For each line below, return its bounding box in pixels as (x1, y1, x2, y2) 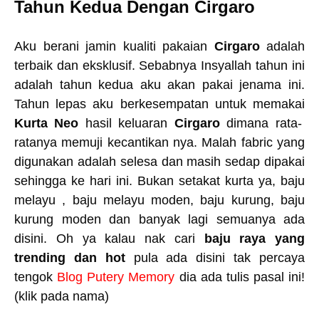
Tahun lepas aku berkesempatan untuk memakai (14, 97, 305, 111)
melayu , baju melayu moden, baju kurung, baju (14, 193, 305, 207)
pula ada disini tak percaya (125, 251, 305, 265)
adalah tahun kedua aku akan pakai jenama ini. (14, 78, 305, 92)
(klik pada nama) (14, 289, 113, 303)
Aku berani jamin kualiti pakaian (14, 39, 207, 53)
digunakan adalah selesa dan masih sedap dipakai (14, 155, 305, 169)
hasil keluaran (85, 116, 174, 130)
